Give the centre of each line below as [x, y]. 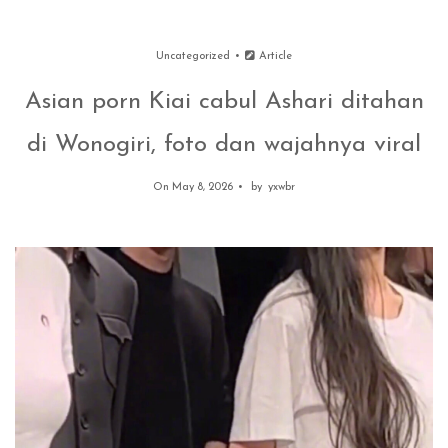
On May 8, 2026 [193, 187]
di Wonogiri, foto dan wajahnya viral [224, 145]
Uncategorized [192, 56]
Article [274, 56]
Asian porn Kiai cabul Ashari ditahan [224, 102]
